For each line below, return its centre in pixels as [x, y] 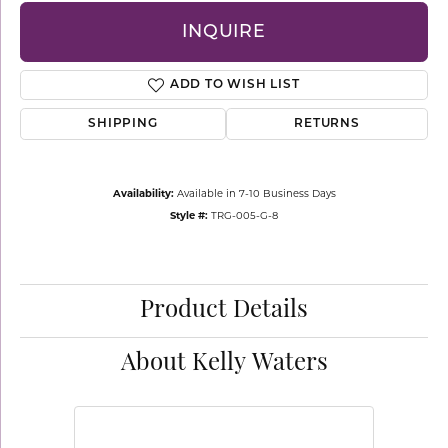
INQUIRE [224, 32]
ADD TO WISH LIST [234, 85]
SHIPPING [123, 124]
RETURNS [327, 124]
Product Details [224, 311]
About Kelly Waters [224, 364]
